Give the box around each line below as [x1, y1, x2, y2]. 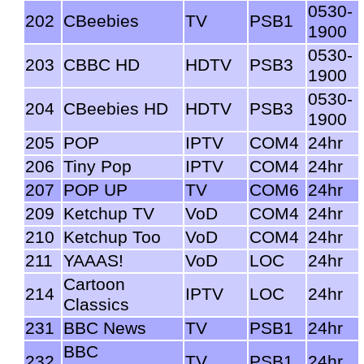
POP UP [63, 180, 128, 200]
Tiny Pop [63, 156, 132, 176]
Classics [63, 294, 129, 314]
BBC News [63, 318, 146, 338]
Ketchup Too [63, 227, 161, 247]
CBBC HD [63, 54, 140, 75]
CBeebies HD [63, 98, 168, 119]
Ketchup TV [63, 203, 154, 223]
